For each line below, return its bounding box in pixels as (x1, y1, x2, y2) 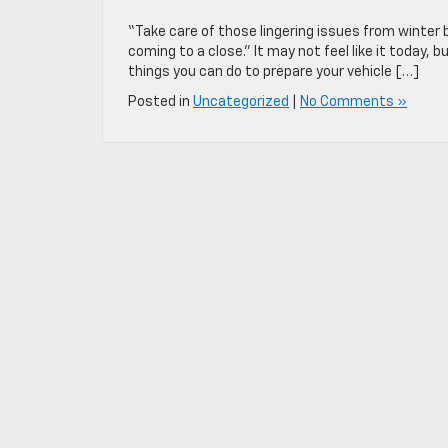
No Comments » (300, 95, 407, 109)
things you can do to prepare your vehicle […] (128, 65, 419, 79)
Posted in (128, 95, 193, 109)
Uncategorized (193, 95, 289, 109)
